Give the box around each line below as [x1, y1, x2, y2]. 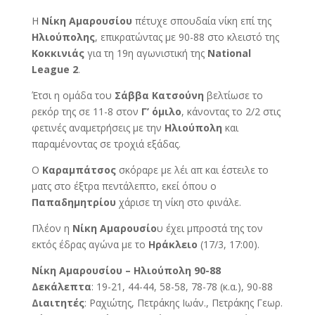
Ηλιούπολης [31, 30, 95, 44]
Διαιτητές [31, 295, 84, 309]
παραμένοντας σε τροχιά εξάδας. [31, 136, 181, 150]
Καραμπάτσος [41, 162, 116, 176]
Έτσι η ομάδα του [31, 88, 115, 102]
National [207, 46, 251, 60]
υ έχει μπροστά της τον [156, 221, 263, 235]
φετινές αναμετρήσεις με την [31, 120, 165, 134]
